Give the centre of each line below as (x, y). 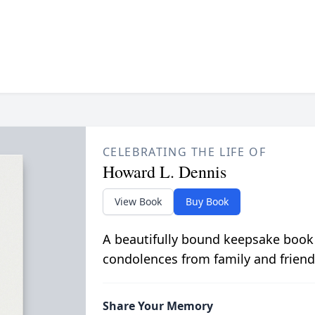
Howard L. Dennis (164, 171)
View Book (138, 201)
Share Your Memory (157, 306)
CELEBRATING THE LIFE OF (184, 152)
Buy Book (207, 201)
